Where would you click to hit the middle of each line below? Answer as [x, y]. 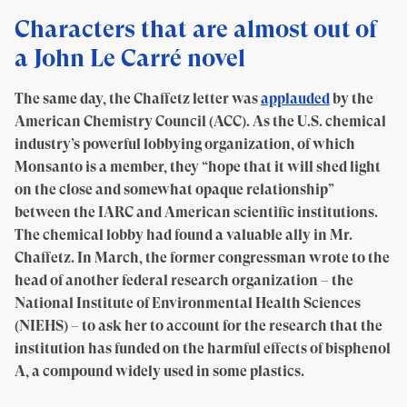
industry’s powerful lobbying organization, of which [185, 144]
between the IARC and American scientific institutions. [196, 212]
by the [352, 99]
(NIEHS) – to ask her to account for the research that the [199, 326]
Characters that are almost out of [196, 29]
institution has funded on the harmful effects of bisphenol [203, 348]
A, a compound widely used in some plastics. [159, 371]
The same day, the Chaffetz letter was [138, 99]
